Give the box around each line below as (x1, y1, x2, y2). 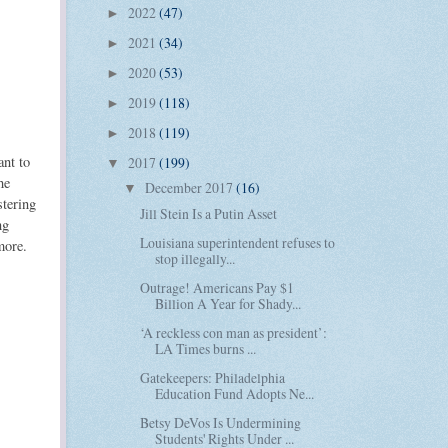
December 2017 (144, 178, 236, 198)
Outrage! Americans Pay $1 (140, 277, 295, 297)
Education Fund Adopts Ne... (155, 383, 315, 403)
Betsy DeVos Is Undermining (140, 413, 302, 433)
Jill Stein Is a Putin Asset (140, 203, 278, 223)
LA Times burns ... (155, 338, 257, 358)
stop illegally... (155, 248, 236, 268)
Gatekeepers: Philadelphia (140, 367, 286, 387)
